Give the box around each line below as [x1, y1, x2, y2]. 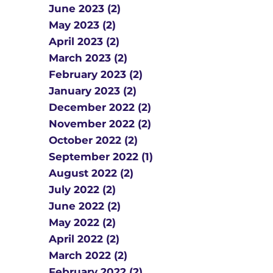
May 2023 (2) [49, 19, 116, 31]
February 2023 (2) [49, 68, 143, 80]
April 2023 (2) [49, 35, 119, 48]
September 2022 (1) [49, 151, 153, 163]
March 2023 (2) [49, 52, 127, 64]
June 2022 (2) [49, 200, 121, 212]
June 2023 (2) [49, 2, 121, 15]
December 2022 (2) [49, 101, 151, 113]
